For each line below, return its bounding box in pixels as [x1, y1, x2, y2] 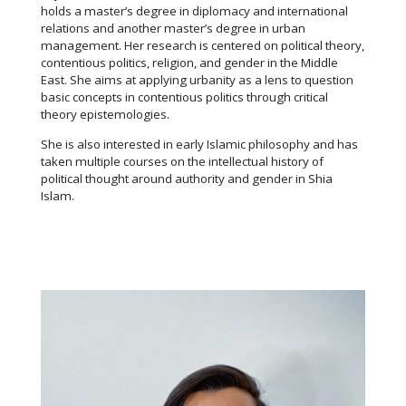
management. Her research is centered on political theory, [41, 37, 364, 54]
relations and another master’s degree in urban [41, 20, 305, 37]
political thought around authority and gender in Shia [41, 169, 333, 187]
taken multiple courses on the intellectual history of [41, 152, 324, 169]
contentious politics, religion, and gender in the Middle [41, 54, 338, 72]
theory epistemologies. [41, 106, 169, 123]
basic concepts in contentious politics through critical [41, 89, 328, 106]
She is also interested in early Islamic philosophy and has [41, 135, 358, 152]
